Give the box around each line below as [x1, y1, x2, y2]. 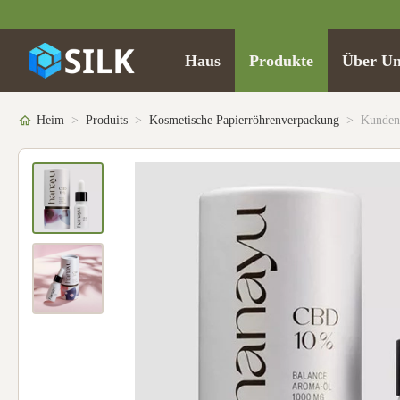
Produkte [248, 52, 313, 70]
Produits [86, 113, 128, 127]
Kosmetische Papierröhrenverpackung [149, 113, 339, 127]
